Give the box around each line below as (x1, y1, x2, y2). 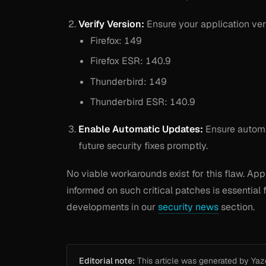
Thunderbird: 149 (90, 75, 167, 88)
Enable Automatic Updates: (78, 123, 203, 136)
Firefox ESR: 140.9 (90, 55, 171, 68)
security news (158, 200, 218, 213)
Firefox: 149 (90, 34, 142, 47)
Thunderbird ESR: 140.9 (90, 95, 195, 108)
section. (218, 200, 255, 213)
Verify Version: (78, 17, 144, 30)
